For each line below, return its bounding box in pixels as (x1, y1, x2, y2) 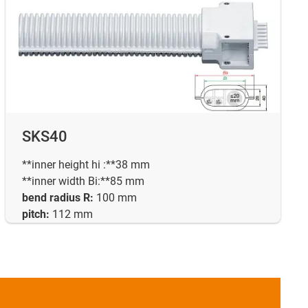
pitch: (22, 207, 49, 221)
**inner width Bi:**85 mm (22, 174, 144, 188)
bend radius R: (22, 190, 93, 204)
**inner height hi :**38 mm (22, 157, 150, 171)
